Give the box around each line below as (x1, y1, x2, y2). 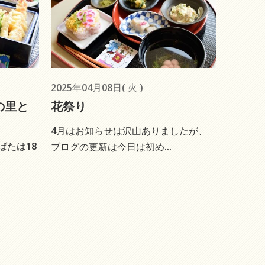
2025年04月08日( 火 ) (51, 80, 143, 94)
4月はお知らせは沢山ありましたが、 (51, 124, 208, 137)
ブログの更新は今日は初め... (51, 140, 172, 153)
